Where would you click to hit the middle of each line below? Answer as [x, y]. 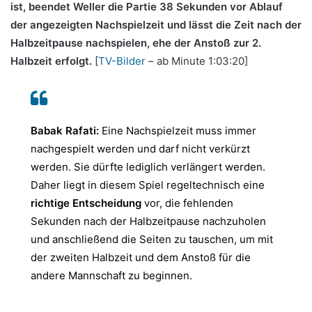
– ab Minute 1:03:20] [197, 61]
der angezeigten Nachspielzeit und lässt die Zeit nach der [156, 25]
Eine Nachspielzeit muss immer [179, 131]
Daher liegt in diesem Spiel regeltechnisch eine [148, 185]
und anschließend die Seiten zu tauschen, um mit [152, 240]
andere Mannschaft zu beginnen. [111, 276]
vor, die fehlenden [189, 203]
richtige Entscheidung [87, 203]
